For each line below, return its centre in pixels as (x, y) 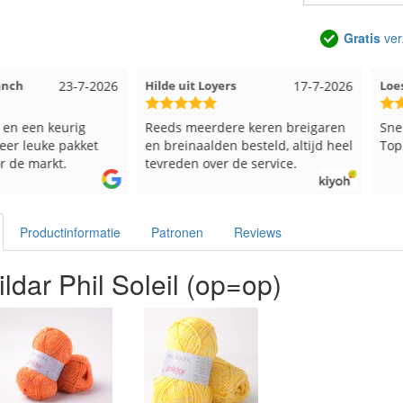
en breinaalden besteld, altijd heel (216, 145)
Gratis (362, 38)
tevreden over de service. (188, 163)
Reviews (258, 232)
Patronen (177, 232)
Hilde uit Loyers (158, 85)
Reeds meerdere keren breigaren (213, 127)
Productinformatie (70, 232)
